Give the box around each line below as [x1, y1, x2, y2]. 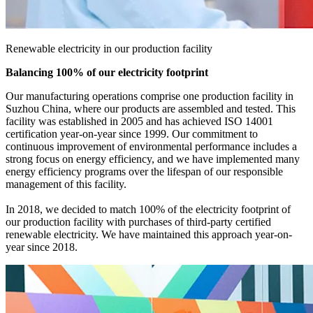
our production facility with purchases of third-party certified [6, 216, 271, 228]
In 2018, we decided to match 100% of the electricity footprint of [6, 203, 291, 216]
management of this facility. [6, 178, 126, 191]
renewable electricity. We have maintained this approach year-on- [6, 228, 292, 241]
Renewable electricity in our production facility [6, 43, 212, 55]
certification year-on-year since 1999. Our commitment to [6, 128, 258, 140]
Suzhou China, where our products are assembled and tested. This [6, 103, 296, 115]
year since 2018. [6, 241, 78, 254]
